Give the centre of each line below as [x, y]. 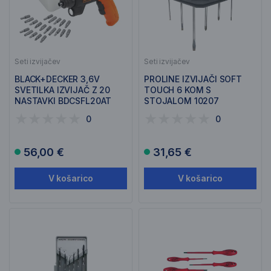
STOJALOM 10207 [182, 101]
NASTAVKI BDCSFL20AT [63, 101]
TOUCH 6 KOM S [178, 90]
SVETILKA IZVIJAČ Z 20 [63, 90]
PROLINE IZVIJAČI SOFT [193, 79]
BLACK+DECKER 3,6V [57, 79]
